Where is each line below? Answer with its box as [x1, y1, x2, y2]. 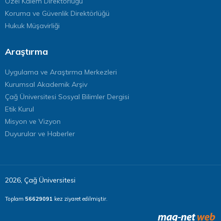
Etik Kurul [5, 104, 34, 113]
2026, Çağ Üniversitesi [5, 175, 75, 184]
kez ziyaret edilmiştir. [53, 195, 108, 202]
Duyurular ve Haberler [5, 129, 75, 138]
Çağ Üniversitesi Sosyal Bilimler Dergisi [5, 92, 129, 101]
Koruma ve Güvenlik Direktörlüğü [5, 8, 110, 18]
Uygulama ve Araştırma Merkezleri [5, 67, 117, 76]
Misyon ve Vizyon [5, 116, 61, 126]
